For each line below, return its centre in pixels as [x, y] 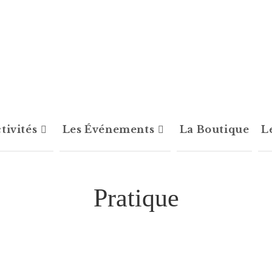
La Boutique [214, 129]
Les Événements [108, 129]
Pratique [136, 198]
